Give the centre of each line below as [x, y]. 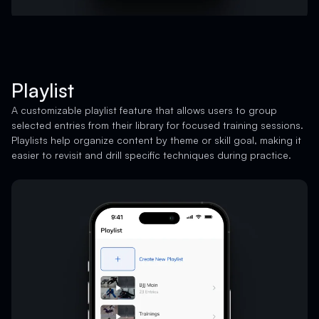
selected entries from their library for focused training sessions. [157, 125]
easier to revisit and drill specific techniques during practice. [151, 155]
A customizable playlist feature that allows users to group [144, 110]
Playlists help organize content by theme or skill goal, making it [156, 140]
